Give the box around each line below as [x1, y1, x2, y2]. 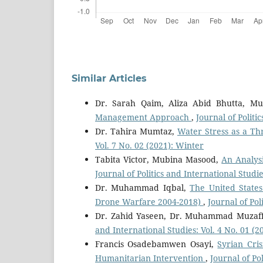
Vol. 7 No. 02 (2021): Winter [95, 139, 204, 151]
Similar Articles [72, 72, 147, 84]
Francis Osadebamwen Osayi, [95, 238, 218, 249]
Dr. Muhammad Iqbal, [95, 181, 190, 193]
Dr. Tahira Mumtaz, [95, 125, 177, 137]
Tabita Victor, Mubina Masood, [95, 153, 222, 165]
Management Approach [95, 111, 191, 123]
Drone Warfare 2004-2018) [95, 195, 203, 207]
